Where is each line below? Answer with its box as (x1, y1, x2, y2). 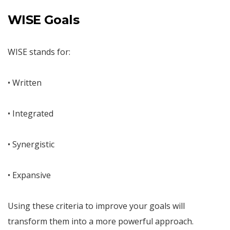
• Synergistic (8, 138, 54, 150)
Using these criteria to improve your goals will (8, 200, 185, 212)
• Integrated (8, 107, 53, 119)
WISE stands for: (8, 46, 70, 57)
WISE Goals (8, 12, 79, 27)
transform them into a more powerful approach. (8, 215, 194, 227)
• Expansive (8, 169, 51, 181)
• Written (8, 76, 42, 88)
